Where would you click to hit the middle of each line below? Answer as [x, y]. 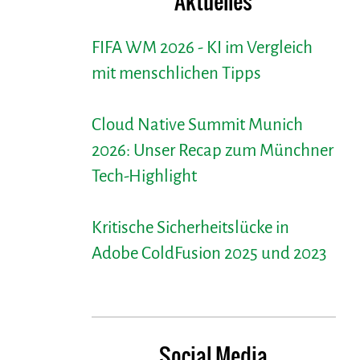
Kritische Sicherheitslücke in [190, 228]
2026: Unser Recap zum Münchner [212, 151]
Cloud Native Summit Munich [197, 125]
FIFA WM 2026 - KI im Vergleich [202, 48]
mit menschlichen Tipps [176, 74]
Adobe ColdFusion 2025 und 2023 [209, 254]
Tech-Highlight [144, 177]
